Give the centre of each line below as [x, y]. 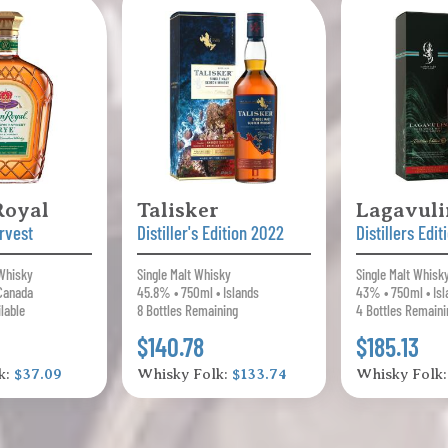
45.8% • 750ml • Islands [198, 292]
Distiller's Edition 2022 [211, 233]
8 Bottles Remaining [188, 310]
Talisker [178, 210]
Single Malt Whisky [184, 274]
